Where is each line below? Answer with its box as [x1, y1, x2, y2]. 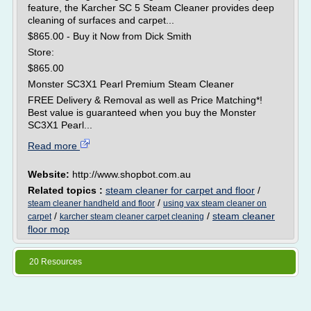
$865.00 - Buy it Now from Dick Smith [28, 31, 192, 42]
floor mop [28, 224, 69, 235]
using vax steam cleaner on [163, 199, 267, 208]
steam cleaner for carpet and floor [106, 185, 255, 196]
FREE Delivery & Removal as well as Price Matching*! [28, 94, 262, 106]
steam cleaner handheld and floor [28, 199, 155, 208]
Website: [28, 169, 72, 180]
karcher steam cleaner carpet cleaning [60, 212, 204, 221]
